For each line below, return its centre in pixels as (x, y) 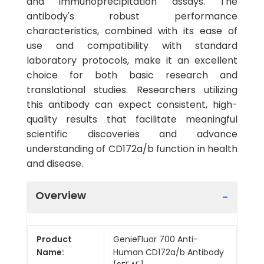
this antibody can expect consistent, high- (132, 105)
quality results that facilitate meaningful (132, 119)
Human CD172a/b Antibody (169, 252)
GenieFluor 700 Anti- (156, 239)
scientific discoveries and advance (132, 134)
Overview (61, 195)
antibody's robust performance (132, 16)
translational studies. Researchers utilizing (132, 90)
